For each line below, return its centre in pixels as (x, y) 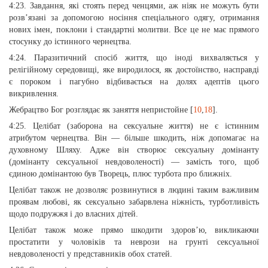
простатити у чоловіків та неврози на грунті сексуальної (134, 242)
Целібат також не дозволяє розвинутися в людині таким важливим (134, 190)
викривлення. (34, 94)
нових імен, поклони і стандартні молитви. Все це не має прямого (134, 30)
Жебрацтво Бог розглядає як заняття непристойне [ (101, 110)
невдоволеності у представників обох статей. (91, 254)
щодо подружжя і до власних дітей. (74, 214)
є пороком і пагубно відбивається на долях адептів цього (134, 82)
